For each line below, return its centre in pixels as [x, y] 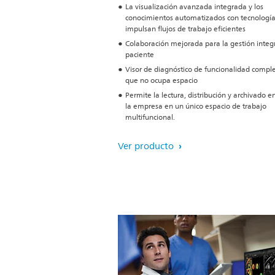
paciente [140, 55]
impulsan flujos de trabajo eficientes [185, 29]
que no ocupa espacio [161, 81]
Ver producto [147, 146]
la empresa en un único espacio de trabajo [196, 107]
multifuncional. [150, 118]
